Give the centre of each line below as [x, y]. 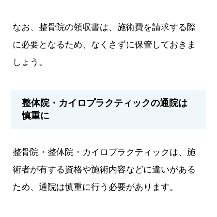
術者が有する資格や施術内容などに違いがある [104, 170]
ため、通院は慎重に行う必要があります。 [96, 187]
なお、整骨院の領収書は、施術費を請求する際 [104, 27]
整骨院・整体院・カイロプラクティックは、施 [104, 152]
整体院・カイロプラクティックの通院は [105, 103]
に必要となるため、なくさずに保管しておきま [104, 45]
